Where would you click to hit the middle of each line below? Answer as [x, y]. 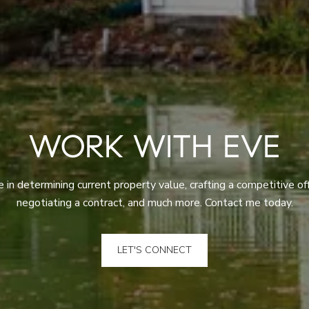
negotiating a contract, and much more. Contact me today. [154, 202]
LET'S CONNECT [154, 250]
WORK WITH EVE [154, 146]
